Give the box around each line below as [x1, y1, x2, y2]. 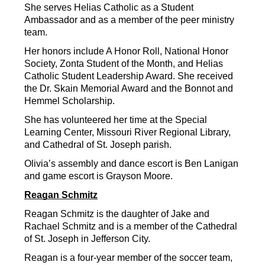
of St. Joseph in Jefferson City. [24, 234, 150, 244]
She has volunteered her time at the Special [24, 115, 207, 125]
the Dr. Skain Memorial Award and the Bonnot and [24, 83, 233, 94]
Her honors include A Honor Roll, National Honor [24, 46, 228, 57]
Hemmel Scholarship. [24, 96, 115, 106]
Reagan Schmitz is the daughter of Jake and [24, 209, 209, 219]
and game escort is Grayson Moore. [24, 171, 173, 182]
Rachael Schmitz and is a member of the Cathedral [24, 221, 237, 232]
